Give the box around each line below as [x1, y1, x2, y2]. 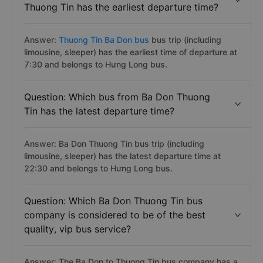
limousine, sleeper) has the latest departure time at [24, 151, 221, 161]
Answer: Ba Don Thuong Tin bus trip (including [24, 139, 204, 149]
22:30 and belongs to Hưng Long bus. [24, 163, 173, 173]
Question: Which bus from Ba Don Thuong [24, 91, 210, 103]
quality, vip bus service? [24, 223, 131, 235]
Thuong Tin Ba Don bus [59, 35, 149, 45]
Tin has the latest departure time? [24, 105, 174, 117]
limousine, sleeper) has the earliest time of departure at [24, 47, 237, 57]
